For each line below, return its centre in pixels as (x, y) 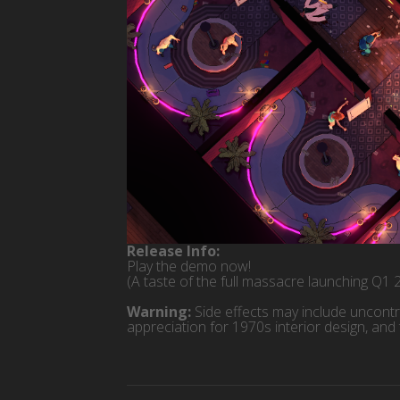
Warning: (159, 312)
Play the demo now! (189, 267)
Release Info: (173, 251)
